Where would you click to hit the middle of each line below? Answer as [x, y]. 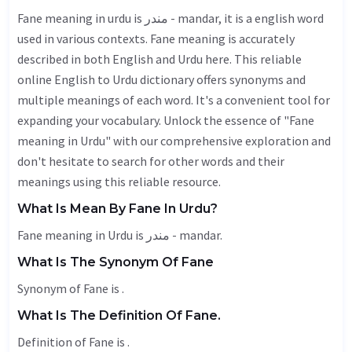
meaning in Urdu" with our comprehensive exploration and [174, 141]
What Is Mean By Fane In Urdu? [117, 209]
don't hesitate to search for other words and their [151, 161]
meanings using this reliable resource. [119, 181]
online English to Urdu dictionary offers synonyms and [161, 79]
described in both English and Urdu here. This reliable [159, 59]
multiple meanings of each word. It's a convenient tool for [174, 100]
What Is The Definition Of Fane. [119, 315]
